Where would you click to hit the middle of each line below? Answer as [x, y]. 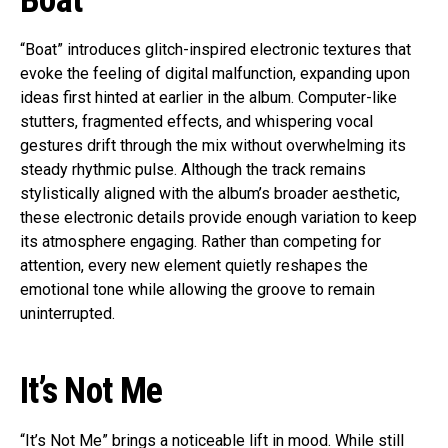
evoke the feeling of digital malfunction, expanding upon [215, 74]
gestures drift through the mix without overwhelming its [213, 146]
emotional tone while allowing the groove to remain [197, 290]
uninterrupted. [67, 314]
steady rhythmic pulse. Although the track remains [193, 170]
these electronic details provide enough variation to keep [218, 218]
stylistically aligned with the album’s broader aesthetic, [210, 194]
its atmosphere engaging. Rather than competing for [200, 242]
